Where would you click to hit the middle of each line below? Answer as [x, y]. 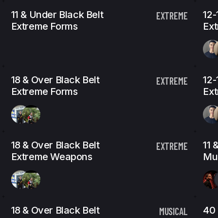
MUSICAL [173, 211]
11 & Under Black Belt [57, 15]
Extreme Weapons [52, 157]
